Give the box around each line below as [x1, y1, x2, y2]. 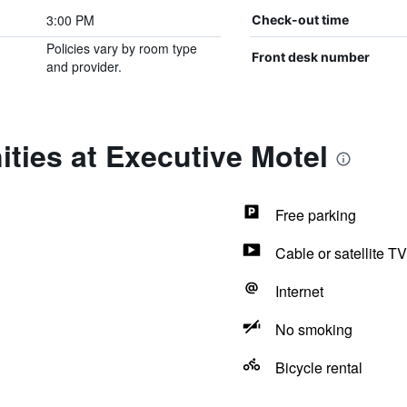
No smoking [274, 319, 352, 340]
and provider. [45, 57, 122, 75]
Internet [274, 281, 323, 302]
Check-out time [251, 12, 349, 27]
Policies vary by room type [45, 39, 197, 57]
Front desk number [251, 49, 370, 65]
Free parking [274, 204, 356, 225]
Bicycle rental [274, 357, 362, 378]
